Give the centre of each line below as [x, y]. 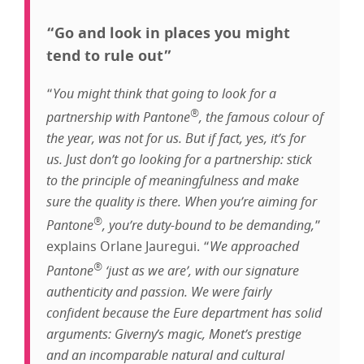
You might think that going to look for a [165, 93]
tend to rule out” [109, 56]
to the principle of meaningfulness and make [173, 181]
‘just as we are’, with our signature [201, 270]
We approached [254, 247]
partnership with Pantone [118, 117]
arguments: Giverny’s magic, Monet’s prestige [174, 334]
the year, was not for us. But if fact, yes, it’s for [176, 139]
